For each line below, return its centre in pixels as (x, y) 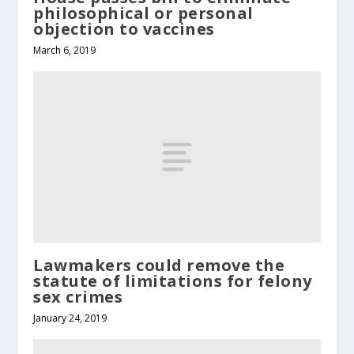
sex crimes (78, 297)
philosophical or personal (143, 13)
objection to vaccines (124, 28)
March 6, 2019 (65, 50)
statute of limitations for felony (173, 281)
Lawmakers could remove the (159, 265)
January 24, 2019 (70, 318)
